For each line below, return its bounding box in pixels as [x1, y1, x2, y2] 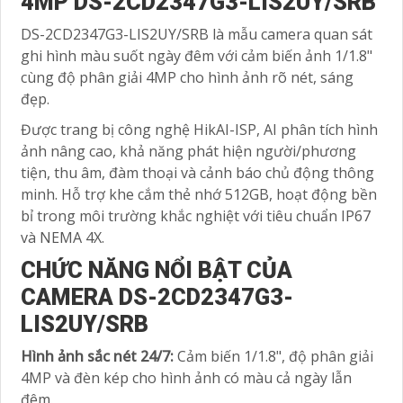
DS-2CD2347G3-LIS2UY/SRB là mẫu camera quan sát [21, 24, 372, 45]
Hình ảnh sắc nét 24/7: [21, 346, 174, 367]
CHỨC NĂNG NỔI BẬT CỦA [21, 257, 292, 284]
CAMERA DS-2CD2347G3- [21, 284, 293, 311]
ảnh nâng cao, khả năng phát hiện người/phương [21, 141, 356, 162]
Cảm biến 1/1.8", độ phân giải [174, 346, 373, 367]
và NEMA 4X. [21, 228, 104, 248]
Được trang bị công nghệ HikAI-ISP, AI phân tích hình [21, 120, 378, 140]
